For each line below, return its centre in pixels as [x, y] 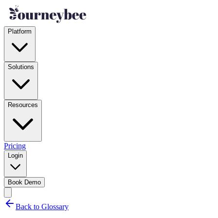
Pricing [15, 146]
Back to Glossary [42, 207]
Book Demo [24, 182]
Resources [23, 105]
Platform [20, 31]
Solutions [21, 67]
